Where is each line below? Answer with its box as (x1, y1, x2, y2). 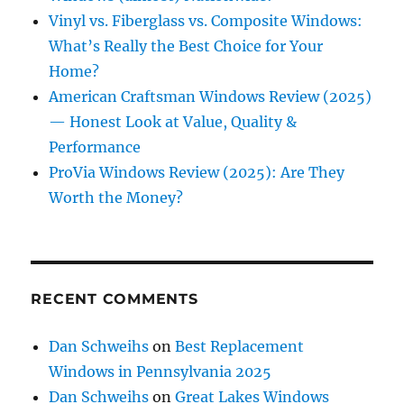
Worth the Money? (49, 188, 184, 207)
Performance (49, 137, 142, 156)
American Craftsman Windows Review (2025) (49, 87, 372, 106)
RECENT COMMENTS (31, 289, 198, 308)
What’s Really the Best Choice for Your (49, 36, 324, 55)
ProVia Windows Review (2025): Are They (49, 162, 345, 181)
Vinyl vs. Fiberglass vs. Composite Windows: (49, 11, 363, 30)
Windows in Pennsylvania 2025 (49, 362, 272, 381)
